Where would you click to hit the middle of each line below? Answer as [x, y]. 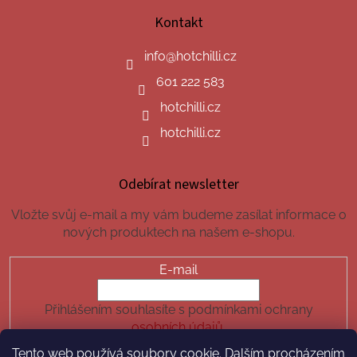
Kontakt [178, 22]
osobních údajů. [178, 328]
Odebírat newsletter [178, 184]
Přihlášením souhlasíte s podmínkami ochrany [178, 310]
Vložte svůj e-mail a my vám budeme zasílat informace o [178, 214]
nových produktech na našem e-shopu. [178, 232]
